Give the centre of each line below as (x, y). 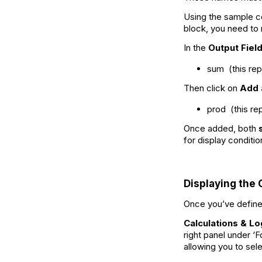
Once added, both (221, 129)
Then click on (212, 88)
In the (196, 48)
